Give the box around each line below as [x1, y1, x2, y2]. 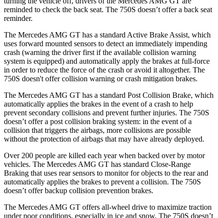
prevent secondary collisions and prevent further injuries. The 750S [4, 108, 209, 117]
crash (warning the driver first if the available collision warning [4, 48, 196, 56]
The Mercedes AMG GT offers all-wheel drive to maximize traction [4, 202, 212, 211]
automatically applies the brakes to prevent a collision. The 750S [4, 177, 201, 186]
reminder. [4, 14, 33, 22]
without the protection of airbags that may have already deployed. [4, 134, 204, 143]
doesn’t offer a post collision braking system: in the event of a [4, 117, 192, 126]
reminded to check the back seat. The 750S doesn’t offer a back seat [4, 5, 212, 14]
